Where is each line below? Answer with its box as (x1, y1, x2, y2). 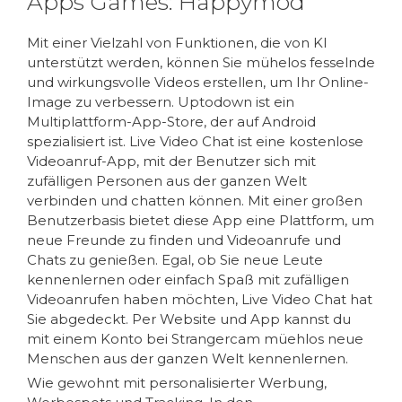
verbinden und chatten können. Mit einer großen (27, 191, 363, 209)
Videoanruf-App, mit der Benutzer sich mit (27, 152, 316, 170)
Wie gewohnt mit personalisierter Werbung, (27, 373, 327, 391)
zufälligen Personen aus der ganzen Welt (27, 171, 307, 189)
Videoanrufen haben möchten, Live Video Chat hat (27, 290, 372, 308)
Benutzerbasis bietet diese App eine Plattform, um (27, 211, 374, 229)
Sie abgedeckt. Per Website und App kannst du (27, 310, 351, 328)
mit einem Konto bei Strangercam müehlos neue (27, 329, 363, 347)
